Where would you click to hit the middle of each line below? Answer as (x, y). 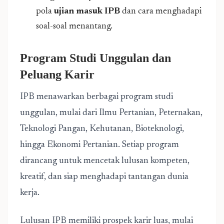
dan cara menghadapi (161, 11)
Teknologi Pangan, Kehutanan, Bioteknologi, (102, 129)
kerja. (30, 193)
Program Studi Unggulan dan (95, 58)
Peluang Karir (57, 74)
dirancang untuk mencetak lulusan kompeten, (105, 161)
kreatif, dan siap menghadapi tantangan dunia (104, 177)
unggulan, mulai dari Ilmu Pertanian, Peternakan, (111, 113)
